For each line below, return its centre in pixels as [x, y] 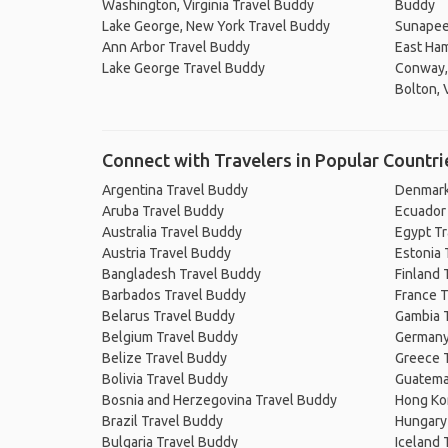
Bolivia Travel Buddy [165, 379]
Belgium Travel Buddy [170, 337]
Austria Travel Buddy [166, 253]
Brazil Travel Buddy [162, 421]
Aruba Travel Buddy [163, 211]
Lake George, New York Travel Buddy [216, 26]
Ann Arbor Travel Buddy [176, 47]
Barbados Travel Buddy [174, 295]
